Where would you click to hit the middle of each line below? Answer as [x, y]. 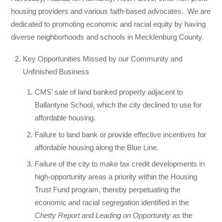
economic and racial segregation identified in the [112, 203]
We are [199, 11]
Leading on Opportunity [133, 216]
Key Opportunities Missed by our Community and [103, 59]
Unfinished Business [56, 72]
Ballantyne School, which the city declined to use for [118, 105]
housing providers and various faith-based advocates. [97, 11]
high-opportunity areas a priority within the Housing [116, 177]
